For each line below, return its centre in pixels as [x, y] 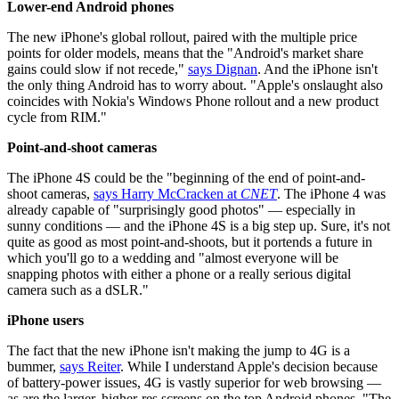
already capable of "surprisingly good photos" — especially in [181, 209]
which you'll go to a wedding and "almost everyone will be [173, 257]
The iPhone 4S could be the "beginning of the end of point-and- [186, 177]
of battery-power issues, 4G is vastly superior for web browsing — [194, 382]
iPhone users [45, 320]
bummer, [33, 366]
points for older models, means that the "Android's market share [185, 53]
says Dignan [223, 69]
